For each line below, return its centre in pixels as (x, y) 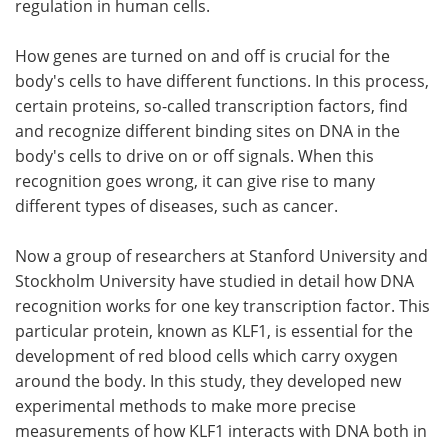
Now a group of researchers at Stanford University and (221, 255)
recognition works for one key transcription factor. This (222, 305)
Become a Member (111, 38)
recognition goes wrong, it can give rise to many (195, 180)
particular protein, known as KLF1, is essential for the (214, 330)
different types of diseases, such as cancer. (176, 205)
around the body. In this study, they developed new (208, 380)
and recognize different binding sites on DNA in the (207, 130)
